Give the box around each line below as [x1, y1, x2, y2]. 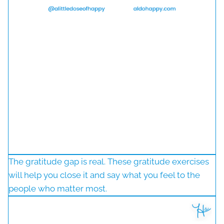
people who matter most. [8, 183, 107, 194]
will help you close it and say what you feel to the [8, 170, 200, 180]
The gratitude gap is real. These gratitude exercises [8, 156, 209, 167]
